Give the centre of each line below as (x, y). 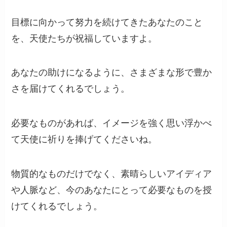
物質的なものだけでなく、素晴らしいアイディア (112, 174)
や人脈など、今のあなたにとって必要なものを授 (112, 190)
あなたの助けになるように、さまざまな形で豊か (112, 73)
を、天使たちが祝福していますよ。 (84, 38)
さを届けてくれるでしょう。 (71, 89)
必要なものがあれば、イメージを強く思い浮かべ (112, 123)
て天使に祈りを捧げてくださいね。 (84, 140)
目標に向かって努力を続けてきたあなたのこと (107, 22)
